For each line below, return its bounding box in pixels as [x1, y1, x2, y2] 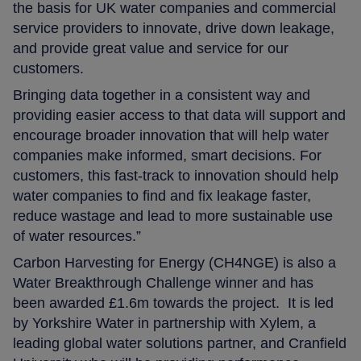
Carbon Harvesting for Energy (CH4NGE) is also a [13, 254, 337, 271]
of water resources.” [13, 227, 142, 244]
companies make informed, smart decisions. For [13, 147, 322, 164]
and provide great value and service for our [13, 39, 289, 56]
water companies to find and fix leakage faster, [13, 187, 312, 204]
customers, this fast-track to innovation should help [13, 167, 339, 184]
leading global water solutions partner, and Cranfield [13, 334, 347, 351]
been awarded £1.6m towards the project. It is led [13, 294, 334, 311]
